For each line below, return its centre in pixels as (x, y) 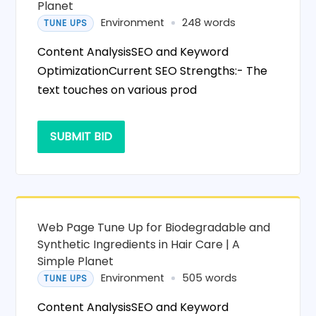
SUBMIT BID (81, 136)
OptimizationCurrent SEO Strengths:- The (153, 71)
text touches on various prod (117, 90)
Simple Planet (76, 261)
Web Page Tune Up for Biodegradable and (154, 227)
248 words (209, 23)
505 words (210, 278)
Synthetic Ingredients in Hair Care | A (139, 244)
